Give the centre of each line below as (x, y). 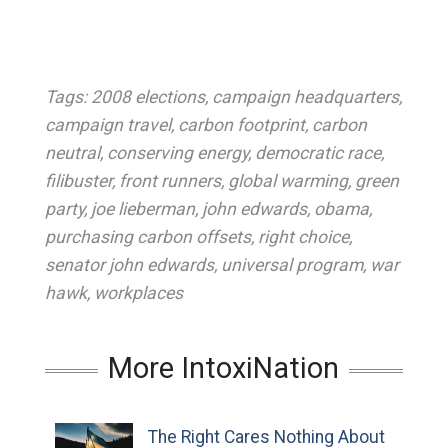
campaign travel (107, 125)
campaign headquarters (305, 97)
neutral (72, 153)
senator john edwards (129, 265)
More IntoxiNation (224, 368)
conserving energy (177, 153)
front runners (169, 181)
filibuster (78, 181)
